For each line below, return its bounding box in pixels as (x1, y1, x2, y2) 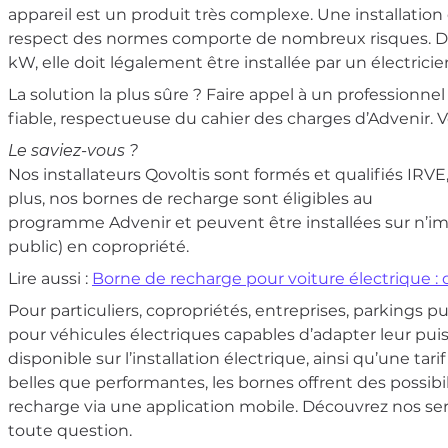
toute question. (8, 421, 132, 440)
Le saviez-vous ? (8, 141, 138, 160)
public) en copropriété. (8, 237, 189, 256)
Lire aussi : (8, 269, 92, 288)
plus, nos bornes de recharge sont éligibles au (8, 189, 373, 208)
